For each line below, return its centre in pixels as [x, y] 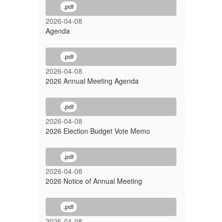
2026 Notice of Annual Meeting [94, 181]
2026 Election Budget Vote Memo [98, 131]
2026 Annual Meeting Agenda [92, 81]
